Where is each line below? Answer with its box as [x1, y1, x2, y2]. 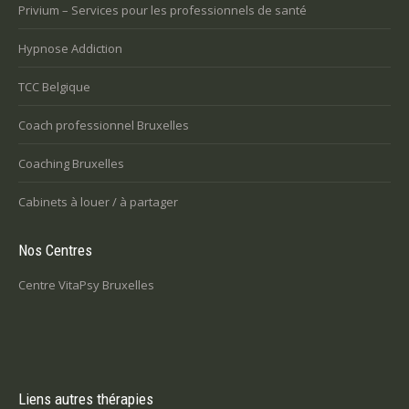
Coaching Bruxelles [18, 155, 124, 172]
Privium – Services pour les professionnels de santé [18, 2, 307, 18]
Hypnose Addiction [18, 40, 122, 57]
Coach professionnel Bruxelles [18, 117, 189, 133]
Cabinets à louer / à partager [18, 194, 178, 210]
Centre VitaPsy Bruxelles [18, 277, 154, 293]
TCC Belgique [18, 79, 90, 95]
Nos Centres [18, 241, 92, 259]
